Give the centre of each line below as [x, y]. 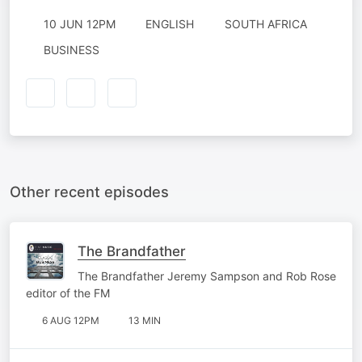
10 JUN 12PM [79, 24]
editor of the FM [68, 293]
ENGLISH [170, 24]
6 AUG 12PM [71, 320]
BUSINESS [71, 50]
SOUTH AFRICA [265, 24]
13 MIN [145, 320]
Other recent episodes [89, 191]
